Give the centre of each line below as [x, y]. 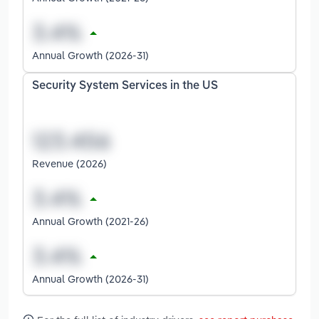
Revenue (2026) [69, 163]
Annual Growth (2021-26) [90, 221]
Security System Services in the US [125, 87]
